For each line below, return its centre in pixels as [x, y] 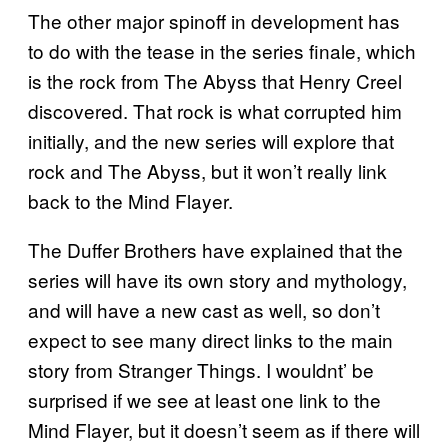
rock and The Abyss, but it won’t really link [207, 170]
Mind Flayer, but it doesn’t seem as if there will [224, 429]
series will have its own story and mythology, [217, 279]
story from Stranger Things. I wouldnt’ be [201, 369]
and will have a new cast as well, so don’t [204, 309]
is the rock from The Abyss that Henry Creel [215, 80]
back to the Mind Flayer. [130, 200]
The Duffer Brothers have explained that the [215, 249]
